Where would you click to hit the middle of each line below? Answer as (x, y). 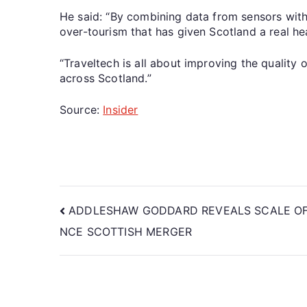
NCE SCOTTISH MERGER (126, 231)
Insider (121, 109)
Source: (82, 109)
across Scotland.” (106, 78)
